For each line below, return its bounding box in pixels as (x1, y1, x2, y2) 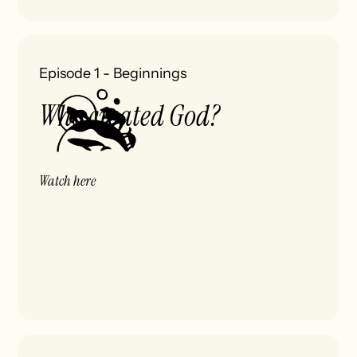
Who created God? (39, 98, 221, 135)
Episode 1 (39, 65, 100, 82)
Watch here (39, 171, 96, 191)
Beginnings (113, 65, 187, 82)
